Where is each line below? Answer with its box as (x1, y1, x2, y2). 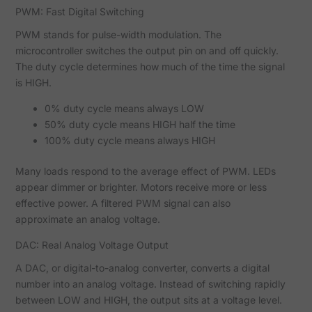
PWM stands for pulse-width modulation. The (15, 28, 221, 40)
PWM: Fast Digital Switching (15, 5, 144, 17)
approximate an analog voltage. (15, 212, 160, 225)
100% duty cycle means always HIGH (44, 134, 215, 146)
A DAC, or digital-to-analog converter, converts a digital (15, 261, 270, 274)
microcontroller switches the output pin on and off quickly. (15, 44, 279, 56)
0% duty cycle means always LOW (44, 102, 204, 114)
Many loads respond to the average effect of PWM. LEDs (15, 164, 276, 177)
